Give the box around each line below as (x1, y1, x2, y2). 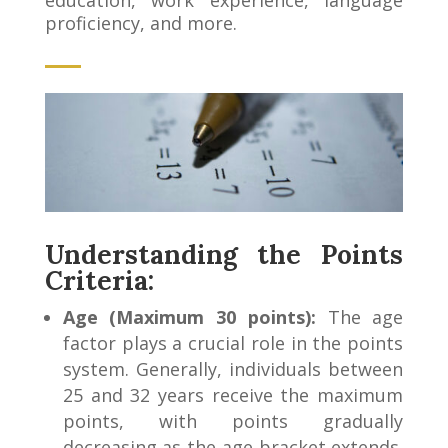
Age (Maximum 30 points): (62, 305, 316, 330)
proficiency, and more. (44, 10, 237, 35)
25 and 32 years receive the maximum (62, 383, 404, 408)
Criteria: (44, 264, 154, 298)
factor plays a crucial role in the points (62, 331, 404, 356)
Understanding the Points (44, 238, 404, 272)
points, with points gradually (62, 409, 404, 434)
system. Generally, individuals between (62, 357, 404, 382)
